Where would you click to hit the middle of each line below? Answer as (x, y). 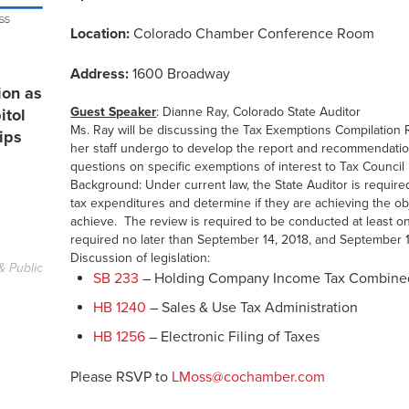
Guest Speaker (114, 112)
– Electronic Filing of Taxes (233, 337)
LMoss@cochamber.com (249, 377)
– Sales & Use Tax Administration (252, 308)
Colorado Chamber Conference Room (254, 34)
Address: (102, 74)
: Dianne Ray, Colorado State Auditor (259, 112)
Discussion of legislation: (141, 258)
